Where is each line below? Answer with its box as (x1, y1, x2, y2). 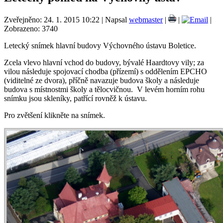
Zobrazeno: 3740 (4, 24, 58, 33)
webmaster (129, 15, 163, 24)
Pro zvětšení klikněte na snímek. (4, 111, 107, 120)
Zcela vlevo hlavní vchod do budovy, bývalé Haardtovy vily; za (4, 58, 204, 67)
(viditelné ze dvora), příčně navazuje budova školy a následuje (4, 76, 199, 85)
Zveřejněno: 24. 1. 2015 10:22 (4, 15, 100, 24)
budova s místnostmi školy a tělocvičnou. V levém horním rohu (4, 85, 205, 94)
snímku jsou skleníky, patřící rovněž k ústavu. (4, 94, 149, 103)
